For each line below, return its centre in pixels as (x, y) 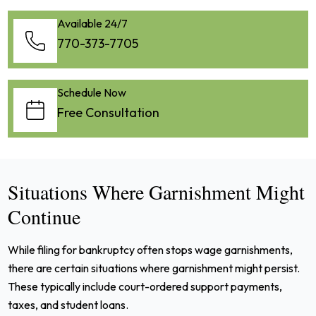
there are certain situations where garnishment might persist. (154, 268)
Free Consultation (109, 113)
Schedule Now (92, 93)
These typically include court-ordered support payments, (145, 287)
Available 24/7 (93, 24)
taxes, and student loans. (68, 305)
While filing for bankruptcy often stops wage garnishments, (151, 250)
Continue (44, 217)
